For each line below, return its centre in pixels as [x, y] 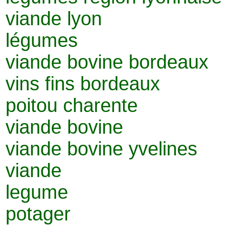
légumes [42, 40]
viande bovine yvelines [101, 149]
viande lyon [54, 18]
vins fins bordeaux [83, 83]
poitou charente [72, 105]
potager [38, 214]
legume [37, 192]
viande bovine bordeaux [107, 62]
